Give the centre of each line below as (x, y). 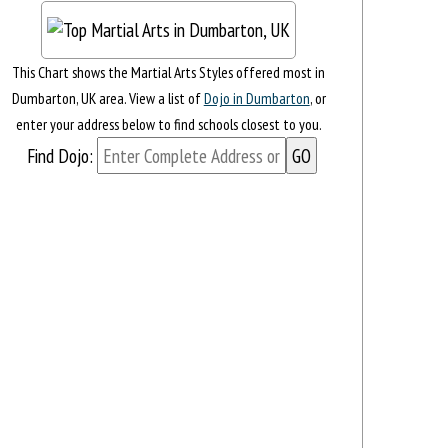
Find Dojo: (59, 156)
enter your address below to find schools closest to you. (168, 124)
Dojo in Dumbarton (256, 98)
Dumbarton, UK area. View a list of (107, 98)
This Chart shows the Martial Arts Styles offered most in (169, 72)
